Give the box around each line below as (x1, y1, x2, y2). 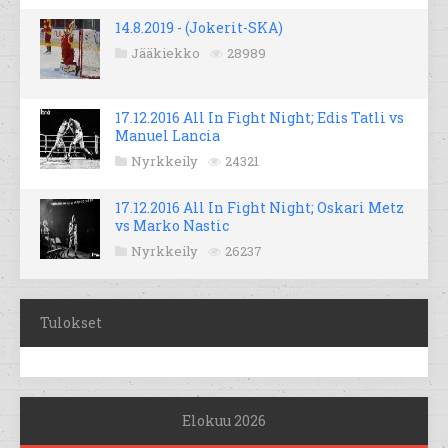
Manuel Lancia (115, 126, 220, 146)
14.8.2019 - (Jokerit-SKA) (115, 18, 283, 38)
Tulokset (40, 313, 102, 333)
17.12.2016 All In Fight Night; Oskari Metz (115, 198, 404, 218)
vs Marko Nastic (115, 216, 229, 236)
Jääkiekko (131, 44, 200, 63)
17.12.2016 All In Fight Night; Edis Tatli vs (115, 108, 404, 128)
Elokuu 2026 (182, 411, 266, 431)
